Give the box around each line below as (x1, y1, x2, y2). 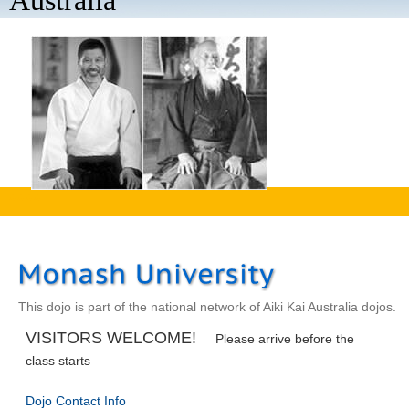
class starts (26, 352, 90, 368)
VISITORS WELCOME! (26, 328, 201, 347)
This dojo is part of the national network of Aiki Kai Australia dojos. (18, 299, 396, 314)
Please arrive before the (215, 330, 354, 346)
